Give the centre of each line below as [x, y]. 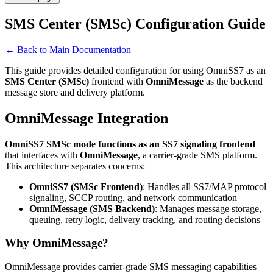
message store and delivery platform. [75, 92]
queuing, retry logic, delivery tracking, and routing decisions [145, 219]
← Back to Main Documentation [68, 49]
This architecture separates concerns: [75, 166]
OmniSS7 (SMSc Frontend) [86, 186]
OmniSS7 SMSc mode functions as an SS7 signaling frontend [130, 144]
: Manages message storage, [208, 208]
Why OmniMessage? [57, 243]
